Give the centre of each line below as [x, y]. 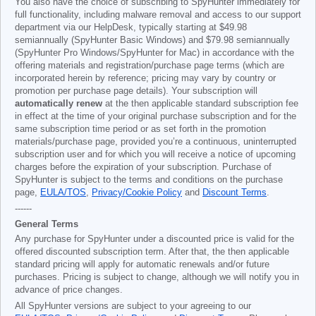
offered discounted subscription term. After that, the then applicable [152, 252]
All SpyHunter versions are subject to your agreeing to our [133, 306]
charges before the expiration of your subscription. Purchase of [143, 167]
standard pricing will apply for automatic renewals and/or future [142, 265]
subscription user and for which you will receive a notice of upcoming [155, 154]
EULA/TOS [63, 193]
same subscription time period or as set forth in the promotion [140, 129]
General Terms [47, 224]
